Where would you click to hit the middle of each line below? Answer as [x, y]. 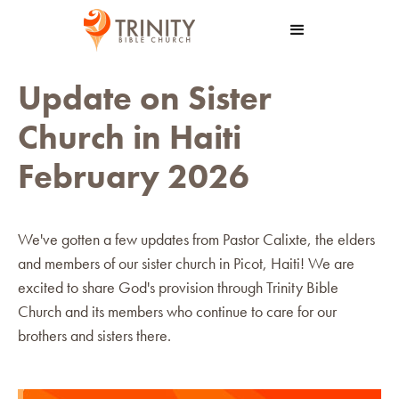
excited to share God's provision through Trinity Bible [178, 287]
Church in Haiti [130, 137]
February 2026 [134, 176]
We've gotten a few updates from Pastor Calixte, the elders [196, 239]
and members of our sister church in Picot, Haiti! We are [186, 263]
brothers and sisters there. [94, 335]
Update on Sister [145, 98]
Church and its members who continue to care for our [177, 311]
